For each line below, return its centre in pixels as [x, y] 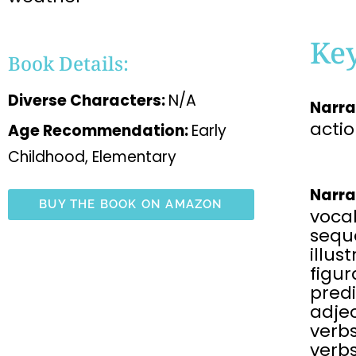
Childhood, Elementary [92, 157]
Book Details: [68, 63]
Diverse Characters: [88, 100]
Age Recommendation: [100, 130]
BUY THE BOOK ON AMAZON [131, 204]
